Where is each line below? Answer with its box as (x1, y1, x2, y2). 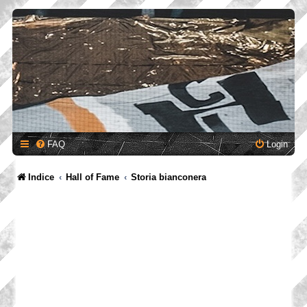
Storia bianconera (131, 172, 207, 182)
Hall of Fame (66, 172, 120, 182)
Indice (28, 172, 54, 182)
